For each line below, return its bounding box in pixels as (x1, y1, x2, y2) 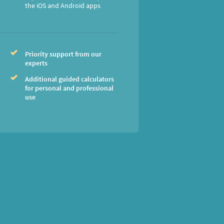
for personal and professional (24, 83, 113, 92)
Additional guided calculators (24, 74, 114, 83)
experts (24, 58, 47, 67)
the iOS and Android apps (24, 1, 100, 10)
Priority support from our (24, 49, 101, 58)
